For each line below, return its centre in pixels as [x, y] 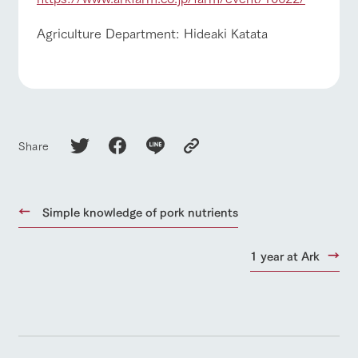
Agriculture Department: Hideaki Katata [152, 32]
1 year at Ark [285, 255]
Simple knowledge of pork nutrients [140, 211]
